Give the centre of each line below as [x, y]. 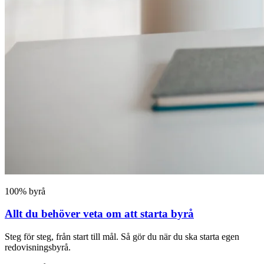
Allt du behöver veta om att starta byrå [99, 214]
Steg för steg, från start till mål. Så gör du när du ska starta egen [122, 237]
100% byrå [25, 191]
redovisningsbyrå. [38, 247]
